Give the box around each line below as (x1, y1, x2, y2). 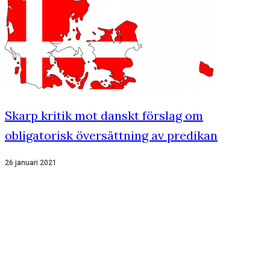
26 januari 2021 (5, 159, 57, 168)
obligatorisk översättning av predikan (5, 128, 218, 143)
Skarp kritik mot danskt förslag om (5, 108, 203, 124)
